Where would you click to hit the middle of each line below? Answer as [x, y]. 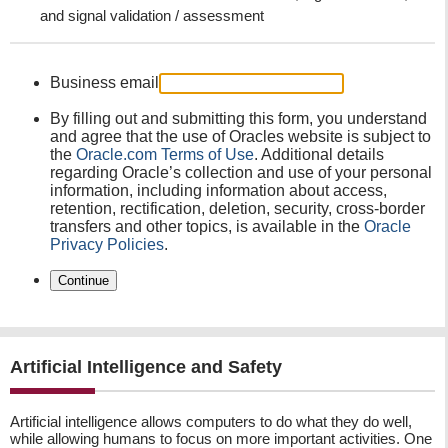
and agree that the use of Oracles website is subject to [240, 136]
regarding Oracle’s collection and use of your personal [241, 172]
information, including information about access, [218, 190]
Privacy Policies [107, 244]
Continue [83, 280]
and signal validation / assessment [152, 15]
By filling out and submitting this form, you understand [238, 118]
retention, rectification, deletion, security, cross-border [237, 208]
